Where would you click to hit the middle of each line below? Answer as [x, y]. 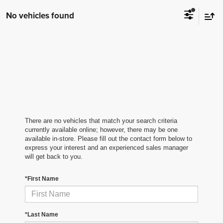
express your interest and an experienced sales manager [107, 148]
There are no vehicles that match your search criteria [101, 121]
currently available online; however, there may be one [101, 130]
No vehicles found [40, 16]
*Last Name [42, 215]
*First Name [42, 179]
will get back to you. [54, 157]
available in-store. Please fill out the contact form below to [109, 139]
